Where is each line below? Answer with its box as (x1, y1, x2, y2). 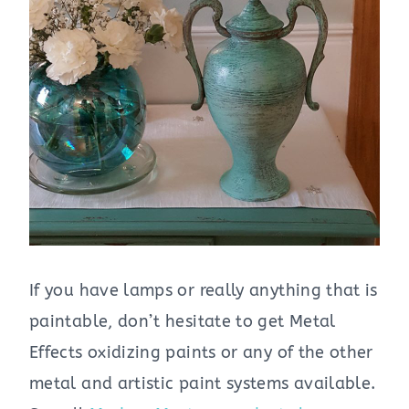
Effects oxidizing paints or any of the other (29, 342, 373, 363)
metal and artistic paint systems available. (29, 373, 376, 394)
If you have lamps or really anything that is (29, 280, 378, 301)
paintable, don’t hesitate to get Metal (29, 311, 336, 332)
